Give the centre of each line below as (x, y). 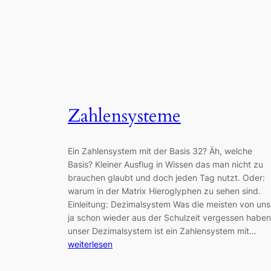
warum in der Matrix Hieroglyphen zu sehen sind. (167, 191)
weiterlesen (90, 244)
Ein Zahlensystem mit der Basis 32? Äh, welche (160, 151)
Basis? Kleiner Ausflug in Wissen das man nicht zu (165, 165)
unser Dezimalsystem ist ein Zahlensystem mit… (162, 231)
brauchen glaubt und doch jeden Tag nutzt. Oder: (166, 178)
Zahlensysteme (124, 116)
